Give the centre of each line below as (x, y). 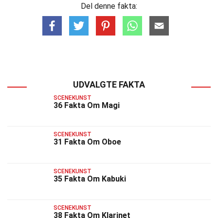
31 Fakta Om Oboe (87, 142)
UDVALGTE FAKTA (109, 84)
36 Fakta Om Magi (87, 105)
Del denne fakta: (109, 6)
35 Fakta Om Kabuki (90, 179)
